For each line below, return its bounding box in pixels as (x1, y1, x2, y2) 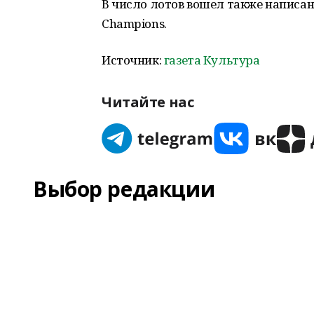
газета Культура (163, 52, 260, 68)
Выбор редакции (33, 175, 215, 203)
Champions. (102, 15, 167, 32)
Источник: (102, 52, 164, 68)
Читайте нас (102, 93, 194, 111)
